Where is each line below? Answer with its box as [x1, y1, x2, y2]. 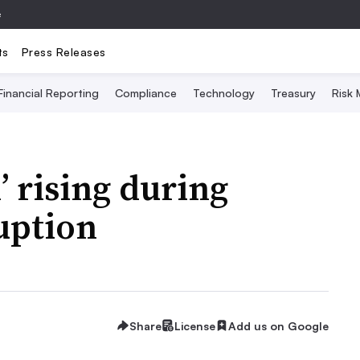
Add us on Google [228, 318, 329, 333]
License [174, 318, 215, 333]
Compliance [114, 86, 177, 100]
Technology [192, 86, 255, 100]
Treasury [270, 86, 316, 100]
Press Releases [21, 44, 106, 59]
